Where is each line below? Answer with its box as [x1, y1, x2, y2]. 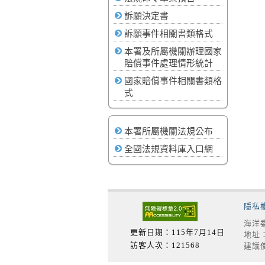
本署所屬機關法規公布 [124, 127, 213, 136]
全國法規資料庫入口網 [124, 144, 213, 154]
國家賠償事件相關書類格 [124, 76, 222, 86]
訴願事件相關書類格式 [124, 29, 213, 38]
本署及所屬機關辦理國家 [124, 47, 222, 56]
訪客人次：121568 [130, 241, 200, 250]
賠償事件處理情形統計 [124, 59, 213, 68]
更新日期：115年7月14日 [130, 228, 225, 237]
